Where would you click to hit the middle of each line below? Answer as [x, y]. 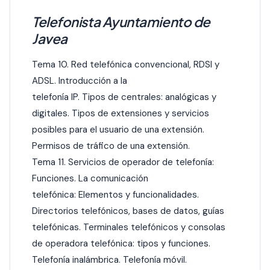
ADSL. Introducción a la [80, 81]
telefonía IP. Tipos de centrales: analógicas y [124, 97]
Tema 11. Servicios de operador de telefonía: [123, 162]
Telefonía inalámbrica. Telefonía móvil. [109, 260]
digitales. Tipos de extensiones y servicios [121, 114]
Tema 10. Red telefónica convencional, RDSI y [126, 65]
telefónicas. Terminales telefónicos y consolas [129, 228]
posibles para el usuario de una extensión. [118, 130]
